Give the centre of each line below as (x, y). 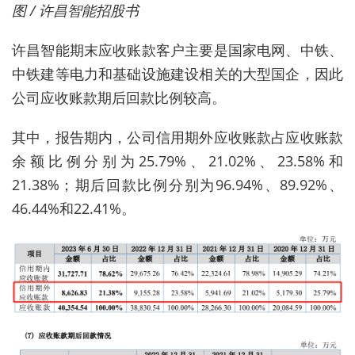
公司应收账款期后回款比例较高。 (119, 97)
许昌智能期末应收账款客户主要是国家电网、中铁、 (177, 50)
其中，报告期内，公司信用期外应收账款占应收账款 (177, 137)
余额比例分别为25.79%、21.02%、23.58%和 (177, 160)
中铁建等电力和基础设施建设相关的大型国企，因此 (177, 73)
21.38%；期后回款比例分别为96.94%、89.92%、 (177, 184)
